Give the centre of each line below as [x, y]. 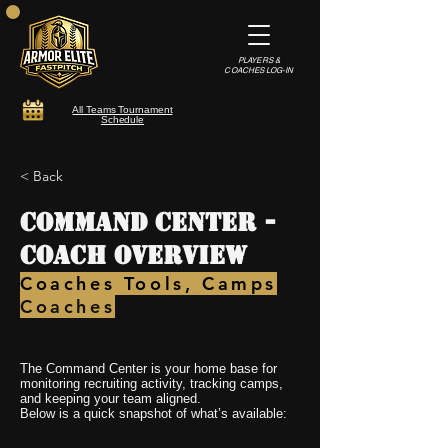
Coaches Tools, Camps [148, 283]
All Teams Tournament [122, 109]
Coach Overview [133, 255]
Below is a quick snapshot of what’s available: [153, 413]
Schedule [122, 119]
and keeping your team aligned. [110, 398]
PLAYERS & [259, 60]
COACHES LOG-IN [259, 70]
